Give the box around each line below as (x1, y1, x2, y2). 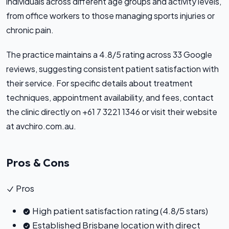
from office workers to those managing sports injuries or (6, 10, 215, 21)
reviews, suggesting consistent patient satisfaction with (6, 63, 219, 74)
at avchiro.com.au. (6, 120, 76, 131)
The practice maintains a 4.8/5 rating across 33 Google (6, 49, 212, 60)
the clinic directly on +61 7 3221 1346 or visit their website (6, 106, 217, 117)
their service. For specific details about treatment (6, 77, 193, 88)
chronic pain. (6, 24, 54, 35)
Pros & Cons (6, 156, 70, 170)
